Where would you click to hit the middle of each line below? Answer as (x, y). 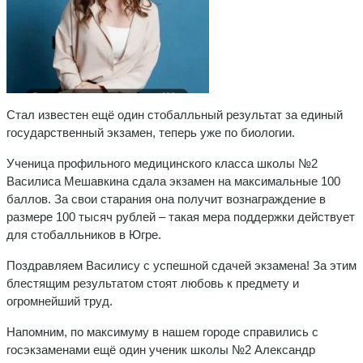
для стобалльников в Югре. (84, 234)
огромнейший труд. (60, 301)
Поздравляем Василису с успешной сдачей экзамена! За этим (181, 265)
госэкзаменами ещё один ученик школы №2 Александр (161, 349)
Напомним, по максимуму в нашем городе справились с (162, 331)
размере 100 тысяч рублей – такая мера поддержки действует (181, 216)
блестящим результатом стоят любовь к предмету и (153, 283)
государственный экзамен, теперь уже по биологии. (151, 132)
